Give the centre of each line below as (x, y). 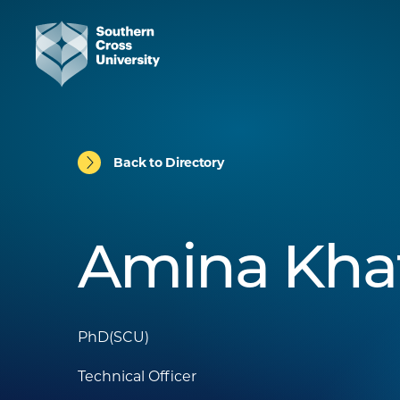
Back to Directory (169, 162)
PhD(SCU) (114, 337)
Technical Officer (137, 376)
